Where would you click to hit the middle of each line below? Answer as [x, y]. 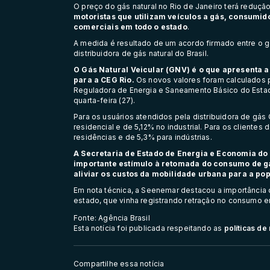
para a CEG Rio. [104, 80]
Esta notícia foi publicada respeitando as [149, 228]
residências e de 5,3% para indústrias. [143, 137]
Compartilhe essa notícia [119, 264]
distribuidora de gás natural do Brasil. [141, 53]
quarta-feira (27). [105, 100]
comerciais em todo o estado [130, 27]
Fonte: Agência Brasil [112, 218]
